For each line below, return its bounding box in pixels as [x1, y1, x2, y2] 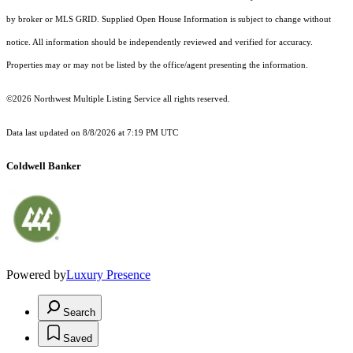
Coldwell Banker [6, 160, 81, 173]
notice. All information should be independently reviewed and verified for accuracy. [6, 38, 313, 47]
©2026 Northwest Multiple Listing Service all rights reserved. [6, 95, 230, 104]
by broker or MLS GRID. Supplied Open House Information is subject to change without [6, 15, 331, 24]
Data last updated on [6, 128, 83, 138]
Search [63, 307, 95, 319]
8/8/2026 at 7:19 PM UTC [83, 128, 180, 138]
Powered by [6, 268, 66, 282]
